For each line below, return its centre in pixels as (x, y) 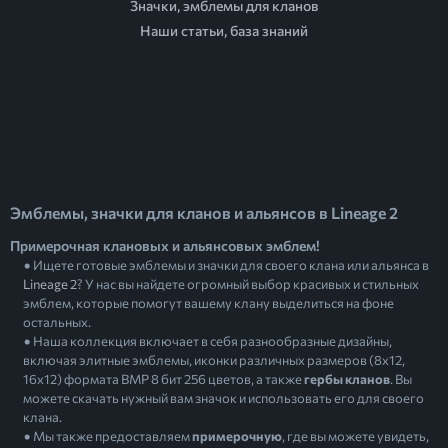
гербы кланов (347, 379)
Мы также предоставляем (112, 436)
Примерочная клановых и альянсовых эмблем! (165, 245)
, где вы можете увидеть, (355, 436)
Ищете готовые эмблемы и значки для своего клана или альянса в (231, 265)
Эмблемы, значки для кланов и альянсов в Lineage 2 (204, 212)
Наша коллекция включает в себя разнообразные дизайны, (212, 341)
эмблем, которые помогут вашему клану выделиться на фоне (208, 303)
